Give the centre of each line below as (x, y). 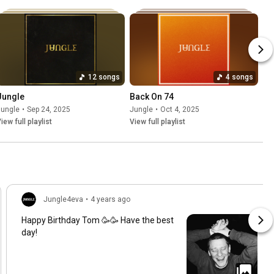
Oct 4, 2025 (180, 109)
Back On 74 (152, 96)
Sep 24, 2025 (49, 109)
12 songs (104, 77)
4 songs (239, 77)
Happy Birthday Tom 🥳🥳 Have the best (98, 220)
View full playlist (157, 121)
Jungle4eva (63, 199)
